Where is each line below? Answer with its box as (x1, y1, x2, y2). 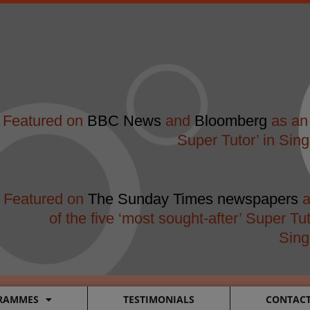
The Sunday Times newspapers (87, 190, 298, 208)
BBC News (86, 112, 165, 129)
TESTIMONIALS (122, 292, 194, 306)
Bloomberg (194, 112, 267, 129)
